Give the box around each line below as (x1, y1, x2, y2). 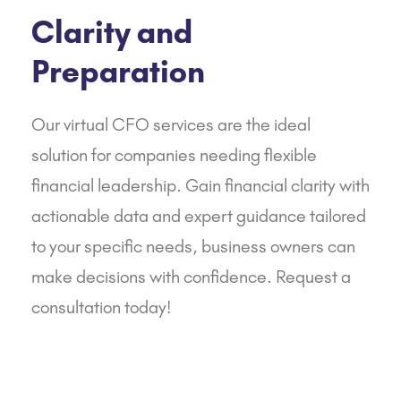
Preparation (31, 53, 205, 91)
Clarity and (31, 13, 192, 52)
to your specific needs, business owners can (31, 235, 355, 258)
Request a (276, 266, 351, 288)
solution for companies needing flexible (31, 144, 317, 166)
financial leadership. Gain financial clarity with (31, 175, 370, 197)
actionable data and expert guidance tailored (31, 205, 366, 227)
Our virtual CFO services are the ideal (31, 114, 311, 136)
